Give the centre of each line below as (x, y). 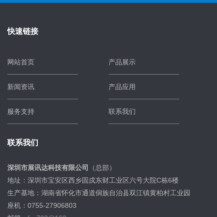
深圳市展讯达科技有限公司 (48, 167)
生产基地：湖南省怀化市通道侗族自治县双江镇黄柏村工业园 (99, 193)
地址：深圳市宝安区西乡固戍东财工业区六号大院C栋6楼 (93, 180)
